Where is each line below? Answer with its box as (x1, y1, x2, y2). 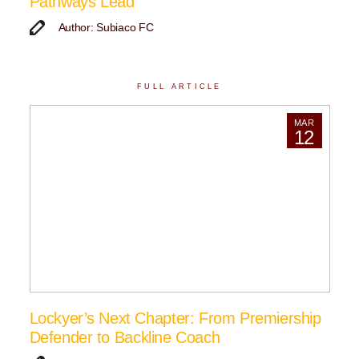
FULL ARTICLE (137, 82, 222, 91)
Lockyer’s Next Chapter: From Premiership (29, 309, 321, 328)
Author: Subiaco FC (58, 21, 154, 34)
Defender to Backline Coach (29, 329, 220, 347)
